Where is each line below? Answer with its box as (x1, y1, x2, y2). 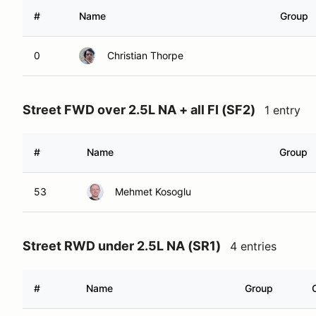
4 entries (230, 239, 276, 253)
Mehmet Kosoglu (115, 186, 191, 197)
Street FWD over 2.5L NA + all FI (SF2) (23, 102, 255, 117)
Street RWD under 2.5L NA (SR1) (23, 238, 221, 253)
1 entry (265, 103, 300, 117)
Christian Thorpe (107, 49, 183, 61)
